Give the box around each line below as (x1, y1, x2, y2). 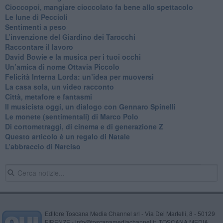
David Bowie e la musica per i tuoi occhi (4, 51, 141, 62)
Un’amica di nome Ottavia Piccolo (4, 61, 119, 72)
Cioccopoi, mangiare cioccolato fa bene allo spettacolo (4, 1, 193, 12)
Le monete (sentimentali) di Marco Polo (4, 111, 138, 121)
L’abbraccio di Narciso (4, 141, 81, 151)
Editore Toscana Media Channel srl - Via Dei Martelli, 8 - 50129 (44, 209, 215, 218)
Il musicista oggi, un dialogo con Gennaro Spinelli (4, 101, 176, 111)
